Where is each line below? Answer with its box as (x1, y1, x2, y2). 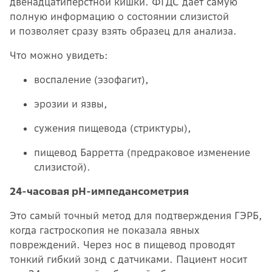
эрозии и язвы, (34, 98, 107, 110)
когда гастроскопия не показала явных (10, 224, 199, 237)
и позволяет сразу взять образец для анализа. (10, 25, 237, 38)
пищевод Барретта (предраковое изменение (34, 146, 250, 159)
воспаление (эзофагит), (34, 73, 149, 86)
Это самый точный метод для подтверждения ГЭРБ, (10, 209, 262, 222)
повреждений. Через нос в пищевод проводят (10, 239, 235, 251)
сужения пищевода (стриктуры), (34, 122, 191, 135)
